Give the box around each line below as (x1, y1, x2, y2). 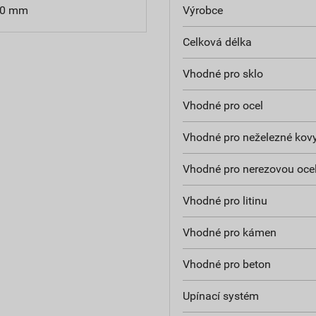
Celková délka (182, 35, 252, 49)
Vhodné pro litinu (182, 193, 267, 207)
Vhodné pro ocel (182, 98, 263, 112)
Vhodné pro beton (182, 257, 271, 271)
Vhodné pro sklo (182, 66, 263, 80)
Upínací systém (182, 288, 259, 303)
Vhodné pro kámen (182, 225, 276, 239)
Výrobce (182, 3, 223, 17)
